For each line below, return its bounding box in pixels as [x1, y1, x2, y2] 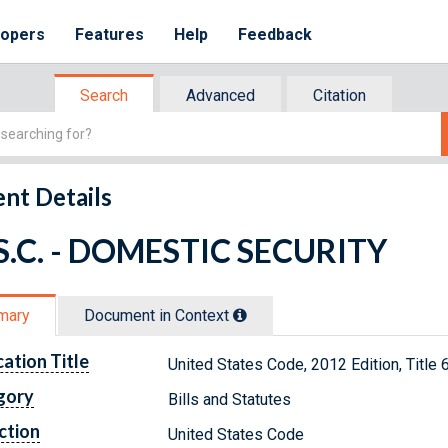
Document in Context [84, 305, 233, 325]
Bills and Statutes [168, 389, 292, 409]
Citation [313, 86, 366, 105]
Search [80, 86, 128, 105]
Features [75, 25, 145, 44]
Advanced [186, 86, 255, 105]
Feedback [238, 25, 313, 44]
